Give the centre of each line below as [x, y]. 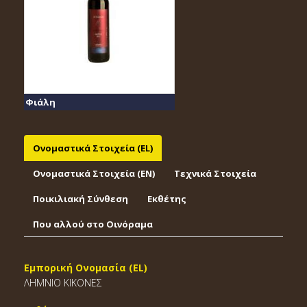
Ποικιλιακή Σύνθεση [81, 199]
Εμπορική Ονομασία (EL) [86, 268]
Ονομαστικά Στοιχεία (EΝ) [94, 173]
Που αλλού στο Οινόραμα [93, 224]
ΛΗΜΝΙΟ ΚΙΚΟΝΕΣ [63, 283]
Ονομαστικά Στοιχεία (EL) [93, 148]
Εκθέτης [167, 199]
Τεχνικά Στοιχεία [215, 173]
